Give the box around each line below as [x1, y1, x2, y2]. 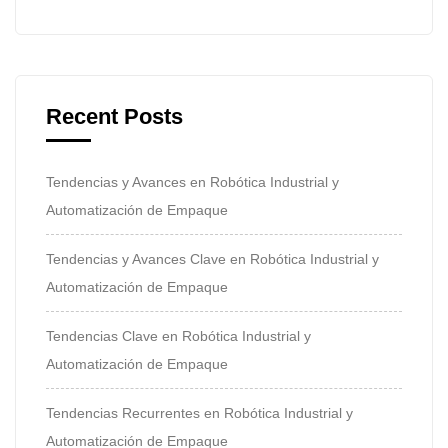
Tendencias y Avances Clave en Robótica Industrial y [46, 250, 379, 267]
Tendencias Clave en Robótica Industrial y [46, 327, 311, 344]
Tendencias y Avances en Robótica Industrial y [46, 173, 339, 190]
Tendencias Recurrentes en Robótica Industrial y [46, 404, 353, 421]
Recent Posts [46, 103, 183, 129]
